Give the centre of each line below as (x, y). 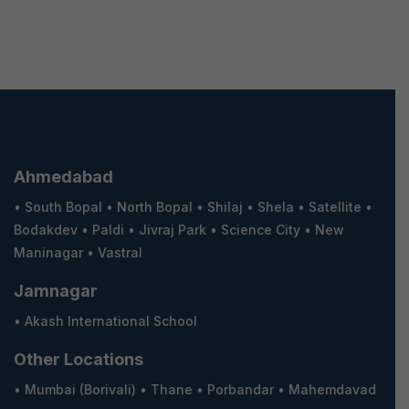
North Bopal (155, 207)
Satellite (335, 207)
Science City (261, 230)
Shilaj (225, 207)
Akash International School (111, 321)
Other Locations (79, 360)
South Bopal (63, 207)
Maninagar (48, 253)
